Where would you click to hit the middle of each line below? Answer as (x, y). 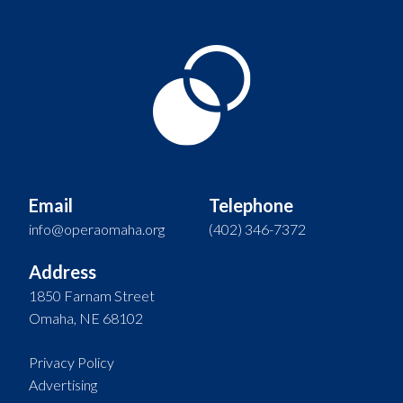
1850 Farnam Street (92, 295)
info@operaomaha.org (97, 228)
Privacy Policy (72, 362)
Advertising (63, 384)
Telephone (251, 205)
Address (63, 271)
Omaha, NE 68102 (86, 318)
